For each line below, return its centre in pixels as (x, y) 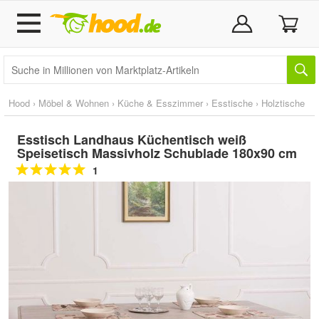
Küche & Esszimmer (160, 103)
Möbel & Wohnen (74, 103)
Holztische (283, 103)
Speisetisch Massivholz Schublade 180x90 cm (157, 153)
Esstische (232, 103)
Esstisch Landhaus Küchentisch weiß (132, 140)
